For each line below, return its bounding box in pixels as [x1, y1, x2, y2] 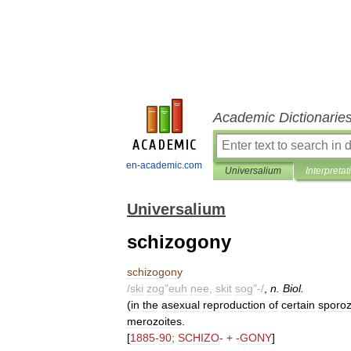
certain [281, 299, 315, 311]
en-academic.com [126, 160, 202, 171]
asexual [161, 299, 200, 311]
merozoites [127, 315, 182, 327]
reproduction [203, 299, 266, 311]
